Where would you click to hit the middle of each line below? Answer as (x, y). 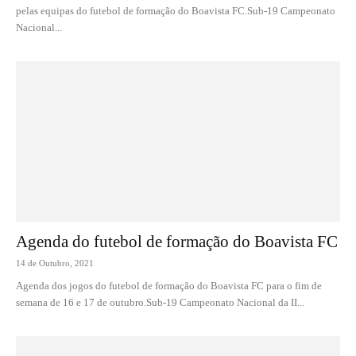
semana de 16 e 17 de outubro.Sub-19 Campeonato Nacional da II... (160, 302)
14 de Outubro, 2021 (55, 263)
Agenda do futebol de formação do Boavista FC (177, 241)
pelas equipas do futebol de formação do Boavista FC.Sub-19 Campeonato (176, 11)
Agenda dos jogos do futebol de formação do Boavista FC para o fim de (169, 285)
